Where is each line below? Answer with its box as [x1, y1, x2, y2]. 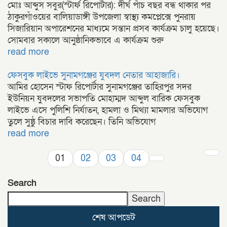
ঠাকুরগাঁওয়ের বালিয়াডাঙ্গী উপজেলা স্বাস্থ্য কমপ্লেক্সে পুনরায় [8, 11, 196, 23]
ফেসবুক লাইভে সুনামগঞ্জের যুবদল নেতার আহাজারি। [8, 69, 180, 81]
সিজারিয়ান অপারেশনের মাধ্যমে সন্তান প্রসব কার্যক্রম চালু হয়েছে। [8, 23, 219, 34]
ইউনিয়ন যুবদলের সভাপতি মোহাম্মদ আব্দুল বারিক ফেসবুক [8, 93, 200, 104]
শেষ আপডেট [92, 212, 135, 223]
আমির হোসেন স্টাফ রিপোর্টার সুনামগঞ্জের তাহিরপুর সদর [8, 81, 192, 93]
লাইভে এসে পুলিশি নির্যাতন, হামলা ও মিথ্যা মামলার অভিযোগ [8, 104, 208, 116]
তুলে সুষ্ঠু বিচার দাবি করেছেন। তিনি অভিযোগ [8, 116, 156, 128]
